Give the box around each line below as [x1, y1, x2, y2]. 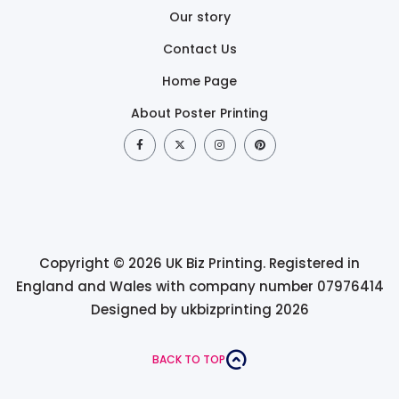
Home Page [162, 71, 237, 90]
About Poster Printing [131, 103, 268, 122]
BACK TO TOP [152, 351, 225, 367]
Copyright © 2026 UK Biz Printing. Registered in [39, 253, 360, 273]
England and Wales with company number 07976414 [15, 276, 384, 296]
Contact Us [162, 39, 237, 58]
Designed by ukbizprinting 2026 [90, 299, 309, 319]
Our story [168, 7, 231, 26]
